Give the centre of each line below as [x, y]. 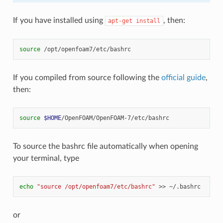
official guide [183, 77]
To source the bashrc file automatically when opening [105, 146]
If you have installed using [59, 20]
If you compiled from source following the [87, 77]
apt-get [120, 21]
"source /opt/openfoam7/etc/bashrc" [96, 186]
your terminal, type [46, 158]
